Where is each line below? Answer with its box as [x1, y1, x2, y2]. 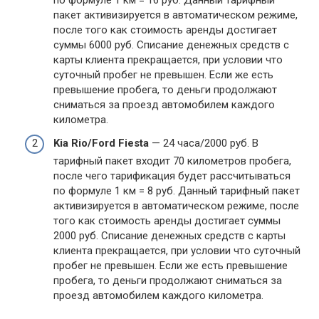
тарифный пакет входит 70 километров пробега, [53, 155, 291, 167]
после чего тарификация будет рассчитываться [53, 169, 291, 182]
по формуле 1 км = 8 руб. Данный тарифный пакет [53, 184, 300, 197]
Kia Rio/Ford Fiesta [53, 137, 149, 150]
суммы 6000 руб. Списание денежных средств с [53, 38, 289, 51]
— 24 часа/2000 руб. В [149, 137, 258, 150]
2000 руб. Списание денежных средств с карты [53, 229, 286, 242]
